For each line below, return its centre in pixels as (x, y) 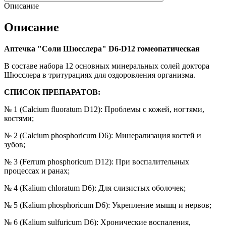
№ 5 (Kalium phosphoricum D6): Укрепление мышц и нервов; (108, 205)
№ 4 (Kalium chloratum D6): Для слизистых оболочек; (95, 188)
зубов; (15, 144)
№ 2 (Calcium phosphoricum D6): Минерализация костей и (103, 135)
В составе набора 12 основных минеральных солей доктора (107, 66)
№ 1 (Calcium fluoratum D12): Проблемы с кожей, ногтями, (104, 109)
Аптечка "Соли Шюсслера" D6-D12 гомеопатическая (102, 48)
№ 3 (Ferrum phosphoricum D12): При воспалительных (97, 161)
